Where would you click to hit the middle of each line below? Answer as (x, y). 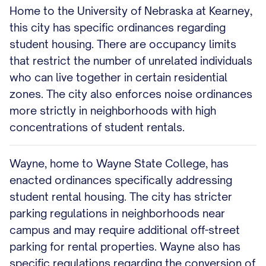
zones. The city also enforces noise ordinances (131, 94)
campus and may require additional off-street (125, 230)
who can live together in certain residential (118, 77)
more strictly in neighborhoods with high (113, 110)
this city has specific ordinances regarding (118, 27)
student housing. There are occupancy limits (123, 44)
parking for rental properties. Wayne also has (125, 246)
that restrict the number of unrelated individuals (131, 61)
